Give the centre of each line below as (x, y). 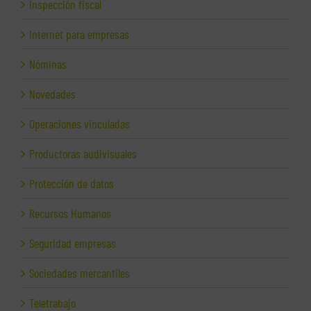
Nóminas (48, 64)
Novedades (52, 94)
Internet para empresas (79, 34)
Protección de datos (72, 184)
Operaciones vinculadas (79, 124)
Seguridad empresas (73, 243)
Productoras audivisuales (83, 154)
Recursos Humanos (70, 213)
